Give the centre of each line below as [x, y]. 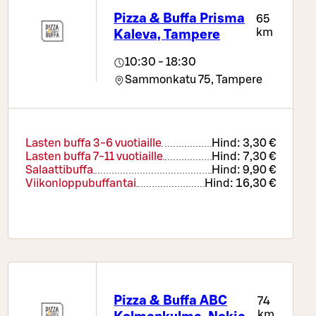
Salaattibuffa [59, 170]
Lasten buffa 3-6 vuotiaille [93, 144]
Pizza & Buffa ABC [171, 300]
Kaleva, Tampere [167, 35]
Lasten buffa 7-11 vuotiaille [94, 157]
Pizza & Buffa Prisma [180, 18]
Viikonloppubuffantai [80, 184]
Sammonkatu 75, [170, 80]
